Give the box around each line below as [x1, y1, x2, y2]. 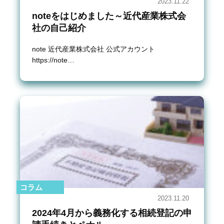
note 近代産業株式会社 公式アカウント [32, 44, 155, 53]
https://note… [32, 55, 74, 64]
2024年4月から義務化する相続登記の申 [32, 207, 192, 218]
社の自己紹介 [32, 22, 86, 33]
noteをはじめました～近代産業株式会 [32, 10, 186, 21]
